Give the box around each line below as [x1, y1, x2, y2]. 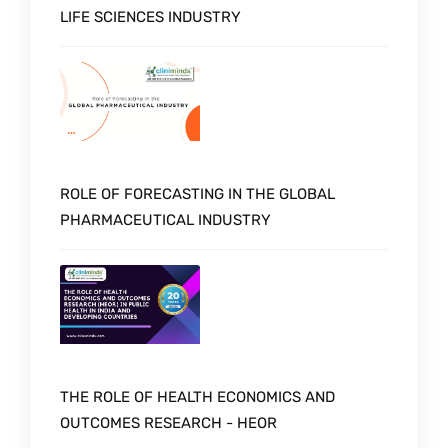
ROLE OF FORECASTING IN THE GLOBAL [60, 184, 335, 203]
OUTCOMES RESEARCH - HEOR [60, 413, 277, 432]
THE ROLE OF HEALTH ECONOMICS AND [60, 387, 335, 406]
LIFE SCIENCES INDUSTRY [60, 8, 241, 27]
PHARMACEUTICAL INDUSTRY [60, 210, 271, 229]
